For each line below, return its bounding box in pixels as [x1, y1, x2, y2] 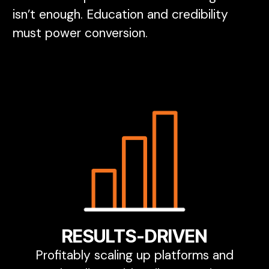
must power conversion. [13, 25, 148, 42]
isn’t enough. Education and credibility [13, 6, 228, 23]
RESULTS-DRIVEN [62, 225, 207, 247]
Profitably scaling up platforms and [35, 246, 234, 264]
